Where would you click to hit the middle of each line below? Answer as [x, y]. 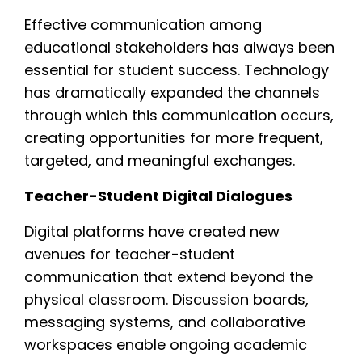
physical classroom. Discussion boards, [166, 299]
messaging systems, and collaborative [165, 322]
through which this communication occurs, [179, 115]
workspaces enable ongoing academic [166, 344]
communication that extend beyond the [168, 276]
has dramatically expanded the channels [172, 92]
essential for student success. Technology [177, 69]
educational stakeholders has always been [179, 47]
